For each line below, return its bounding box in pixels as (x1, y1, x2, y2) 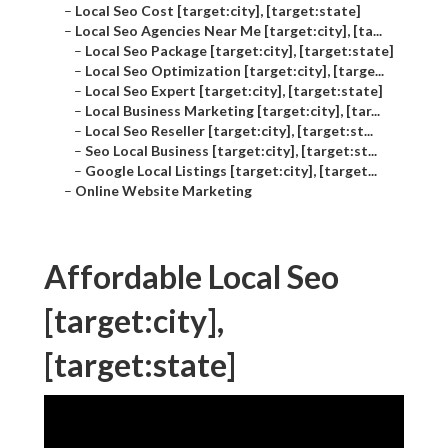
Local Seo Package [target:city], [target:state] (85, 42, 394, 60)
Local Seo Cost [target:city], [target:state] (75, 2, 361, 20)
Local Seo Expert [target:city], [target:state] (85, 82, 383, 100)
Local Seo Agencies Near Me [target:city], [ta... (75, 22, 382, 40)
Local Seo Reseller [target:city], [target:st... (85, 122, 373, 140)
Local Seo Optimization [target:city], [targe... (85, 62, 384, 80)
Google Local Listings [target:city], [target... (85, 162, 377, 180)
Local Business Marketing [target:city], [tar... (85, 102, 380, 120)
